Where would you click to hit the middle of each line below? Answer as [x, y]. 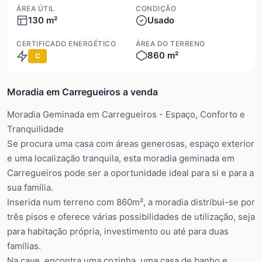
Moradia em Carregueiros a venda [82, 92]
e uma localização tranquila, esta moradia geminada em [121, 158]
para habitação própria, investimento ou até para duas [118, 231]
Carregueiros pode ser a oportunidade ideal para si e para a [130, 173]
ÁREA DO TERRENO [170, 43]
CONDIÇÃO [156, 8]
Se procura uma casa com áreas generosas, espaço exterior [131, 143]
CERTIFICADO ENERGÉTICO [66, 43]
